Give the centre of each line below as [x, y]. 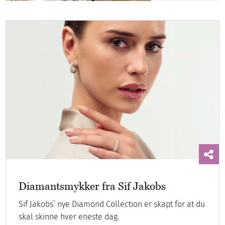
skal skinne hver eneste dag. [69, 216]
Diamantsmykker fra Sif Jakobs [92, 186]
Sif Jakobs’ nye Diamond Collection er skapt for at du [112, 204]
